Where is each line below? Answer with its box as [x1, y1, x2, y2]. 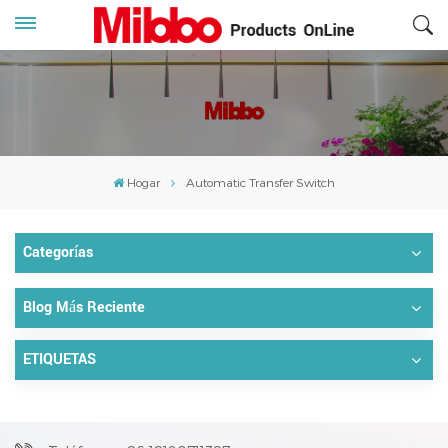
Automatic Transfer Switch [186, 174, 336, 189]
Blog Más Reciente [23, 296, 145, 318]
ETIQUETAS [23, 348, 96, 370]
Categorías [23, 241, 93, 263]
